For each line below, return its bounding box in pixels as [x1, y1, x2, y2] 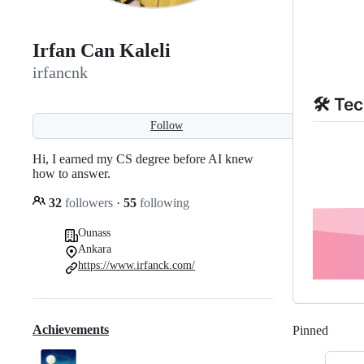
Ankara [78, 242, 111, 255]
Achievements [32, 323, 109, 337]
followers [62, 195, 116, 210]
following [136, 195, 189, 210]
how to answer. [32, 166, 110, 180]
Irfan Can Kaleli [32, 40, 171, 62]
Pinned [292, 323, 328, 338]
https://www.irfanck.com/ [78, 258, 195, 271]
